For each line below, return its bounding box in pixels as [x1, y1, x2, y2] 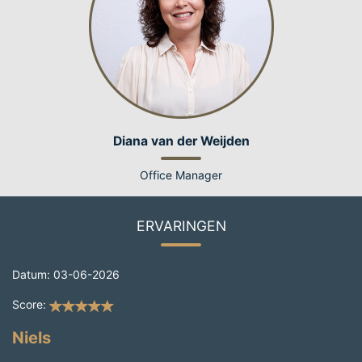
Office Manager [140, 167, 222, 182]
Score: [12, 297, 46, 311]
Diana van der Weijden [112, 133, 250, 149]
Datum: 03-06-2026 [12, 267, 120, 281]
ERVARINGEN [136, 217, 226, 234]
